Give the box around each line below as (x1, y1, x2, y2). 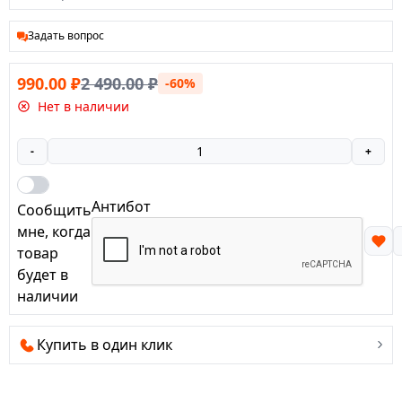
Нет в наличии (37, 98, 129, 115)
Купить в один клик (37, 335, 173, 355)
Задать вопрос (28, 28, 104, 43)
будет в (17, 264, 68, 284)
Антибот (92, 196, 151, 216)
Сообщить (17, 199, 92, 220)
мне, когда (17, 221, 91, 241)
